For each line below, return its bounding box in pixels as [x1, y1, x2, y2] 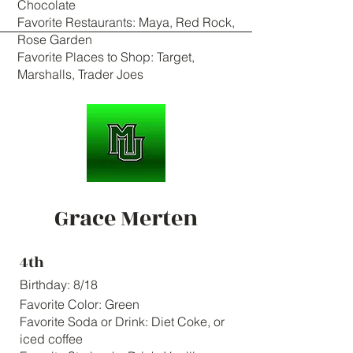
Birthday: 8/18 [20, 277, 98, 292]
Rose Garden [17, 32, 92, 47]
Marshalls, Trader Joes [17, 66, 143, 82]
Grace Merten [54, 202, 198, 236]
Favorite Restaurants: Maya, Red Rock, [17, 14, 235, 30]
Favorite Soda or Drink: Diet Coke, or [20, 314, 225, 329]
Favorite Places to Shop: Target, [17, 49, 195, 65]
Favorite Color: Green [20, 296, 139, 312]
